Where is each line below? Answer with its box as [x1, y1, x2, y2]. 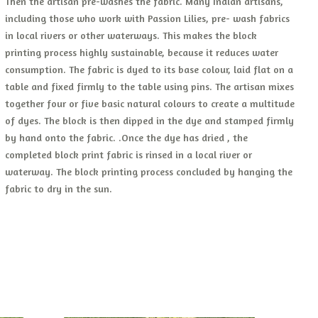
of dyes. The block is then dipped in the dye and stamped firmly [5, 114, 295, 126]
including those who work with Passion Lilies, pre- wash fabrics [5, 12, 290, 24]
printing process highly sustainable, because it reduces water [5, 46, 279, 58]
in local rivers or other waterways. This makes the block [5, 29, 258, 41]
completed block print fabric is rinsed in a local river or [5, 148, 253, 160]
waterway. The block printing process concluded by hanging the [5, 165, 293, 177]
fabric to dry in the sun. [5, 182, 113, 194]
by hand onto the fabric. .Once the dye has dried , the [5, 131, 248, 143]
